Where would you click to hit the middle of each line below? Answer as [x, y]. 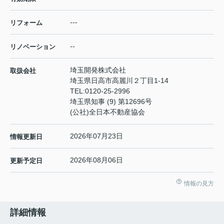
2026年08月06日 [96, 160]
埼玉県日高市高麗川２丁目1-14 [120, 80]
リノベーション [33, 46]
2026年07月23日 [96, 136]
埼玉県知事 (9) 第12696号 [111, 101]
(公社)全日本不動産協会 [107, 112]
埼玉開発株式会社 [98, 70]
